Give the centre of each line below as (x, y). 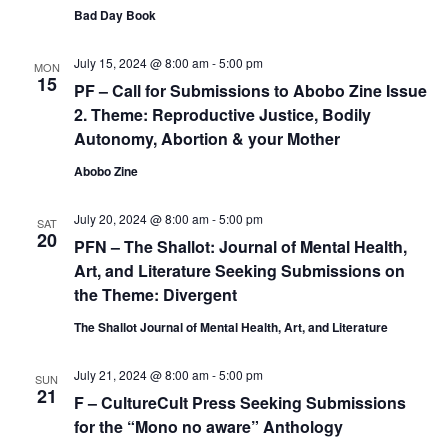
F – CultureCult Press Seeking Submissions (239, 402)
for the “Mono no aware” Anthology (208, 426)
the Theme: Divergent (155, 294)
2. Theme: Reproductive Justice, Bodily (222, 114)
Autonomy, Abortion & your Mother (206, 138)
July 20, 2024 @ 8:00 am (141, 218)
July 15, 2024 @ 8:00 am (141, 62)
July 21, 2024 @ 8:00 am (141, 374)
